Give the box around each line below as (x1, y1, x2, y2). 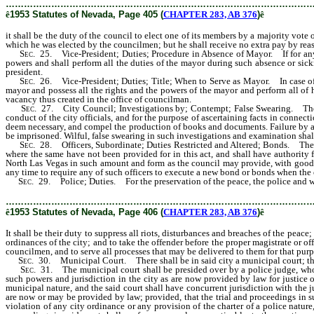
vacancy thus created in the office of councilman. (6, 94, 191, 104)
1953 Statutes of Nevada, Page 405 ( (10, 9, 163, 20)
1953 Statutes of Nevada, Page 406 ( (10, 207, 163, 217)
